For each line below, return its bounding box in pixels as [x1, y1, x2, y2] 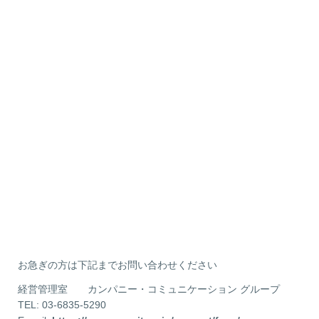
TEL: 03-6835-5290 [18, 299, 107, 311]
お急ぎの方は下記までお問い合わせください [18, 259, 218, 271]
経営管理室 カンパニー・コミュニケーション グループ [18, 283, 281, 296]
